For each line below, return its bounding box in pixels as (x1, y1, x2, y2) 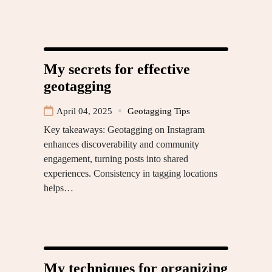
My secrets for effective (44, 61, 190, 77)
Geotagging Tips (127, 106, 190, 116)
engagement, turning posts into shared (44, 153, 188, 164)
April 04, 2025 (56, 106, 112, 116)
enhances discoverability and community (44, 138, 199, 149)
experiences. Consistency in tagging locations (44, 168, 217, 178)
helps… (44, 182, 73, 193)
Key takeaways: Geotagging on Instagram (44, 124, 205, 135)
